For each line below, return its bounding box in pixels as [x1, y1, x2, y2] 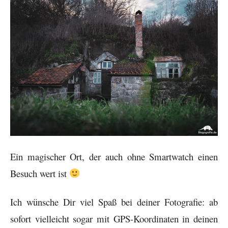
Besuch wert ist [10, 166, 69, 180]
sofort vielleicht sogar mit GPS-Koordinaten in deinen [10, 212, 218, 225]
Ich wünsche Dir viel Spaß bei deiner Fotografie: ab [10, 195, 218, 209]
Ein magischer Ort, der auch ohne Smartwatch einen [10, 150, 218, 163]
